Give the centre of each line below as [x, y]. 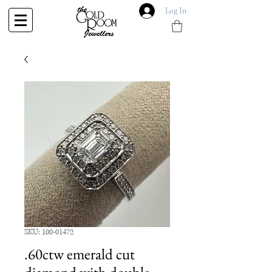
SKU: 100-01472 [49, 233]
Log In [175, 11]
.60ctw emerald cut [80, 254]
